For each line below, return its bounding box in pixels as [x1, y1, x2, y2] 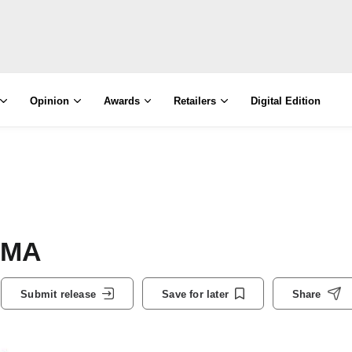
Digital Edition [251, 95, 321, 107]
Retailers [174, 95, 217, 107]
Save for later [162, 288, 229, 300]
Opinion [29, 95, 69, 107]
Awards [103, 95, 140, 107]
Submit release [20, 288, 96, 300]
